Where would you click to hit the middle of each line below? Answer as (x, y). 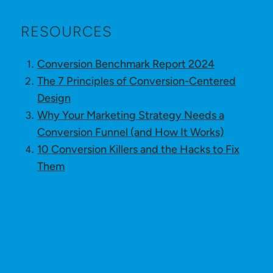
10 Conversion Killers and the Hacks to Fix (138, 149)
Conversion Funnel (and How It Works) (130, 132)
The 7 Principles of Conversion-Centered (136, 81)
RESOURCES (66, 31)
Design (54, 98)
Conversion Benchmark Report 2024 (126, 64)
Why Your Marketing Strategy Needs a (131, 115)
